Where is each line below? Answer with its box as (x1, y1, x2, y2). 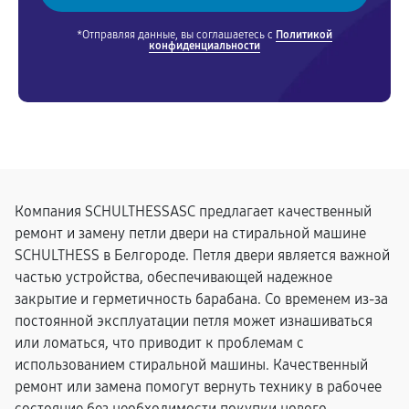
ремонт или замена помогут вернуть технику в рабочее (15, 378, 382, 395)
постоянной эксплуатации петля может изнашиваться (15, 312, 372, 330)
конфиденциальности (149, 39, 260, 52)
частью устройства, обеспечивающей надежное (15, 268, 332, 286)
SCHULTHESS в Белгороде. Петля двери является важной (15, 246, 390, 264)
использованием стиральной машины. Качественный (15, 356, 368, 373)
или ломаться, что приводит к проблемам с (15, 334, 304, 351)
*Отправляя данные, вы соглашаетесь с (77, 28, 276, 41)
